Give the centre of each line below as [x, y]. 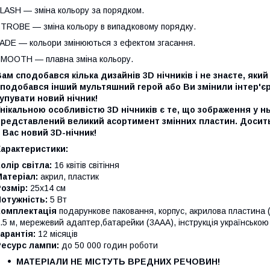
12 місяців [57, 234]
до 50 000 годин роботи [108, 245]
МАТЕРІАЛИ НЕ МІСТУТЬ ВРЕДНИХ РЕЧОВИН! [118, 261]
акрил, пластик [68, 176]
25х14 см [48, 188]
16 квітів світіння [86, 165]
